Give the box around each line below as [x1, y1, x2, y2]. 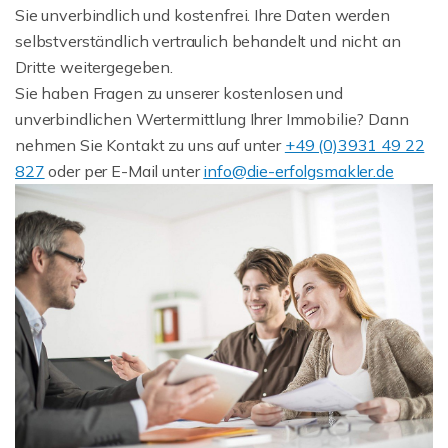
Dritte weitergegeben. [15, 56, 173, 77]
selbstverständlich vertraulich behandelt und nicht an [15, 30, 401, 51]
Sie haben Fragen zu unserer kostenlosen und [15, 82, 343, 103]
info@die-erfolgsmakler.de [203, 160, 394, 181]
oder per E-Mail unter [44, 160, 204, 181]
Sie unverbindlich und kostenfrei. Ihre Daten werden [15, 4, 390, 25]
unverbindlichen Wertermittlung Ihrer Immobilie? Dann [15, 108, 409, 129]
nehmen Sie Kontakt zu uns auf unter [15, 134, 285, 155]
